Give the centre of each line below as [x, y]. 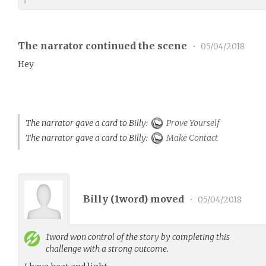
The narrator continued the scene [104, 46]
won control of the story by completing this [149, 237]
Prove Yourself [192, 123]
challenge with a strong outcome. [107, 249]
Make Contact [191, 138]
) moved [165, 199]
